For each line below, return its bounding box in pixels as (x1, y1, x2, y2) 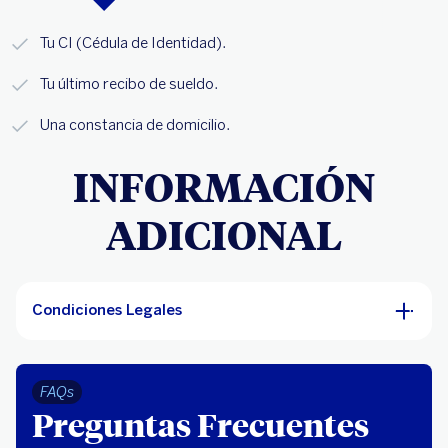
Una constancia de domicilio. (40, 116, 230, 135)
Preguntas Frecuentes (32, 402, 369, 445)
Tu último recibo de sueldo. (40, 75, 218, 94)
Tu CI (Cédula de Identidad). (40, 34, 226, 52)
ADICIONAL (106, 208, 342, 261)
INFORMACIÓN (73, 160, 375, 213)
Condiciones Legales (32, 301, 182, 320)
